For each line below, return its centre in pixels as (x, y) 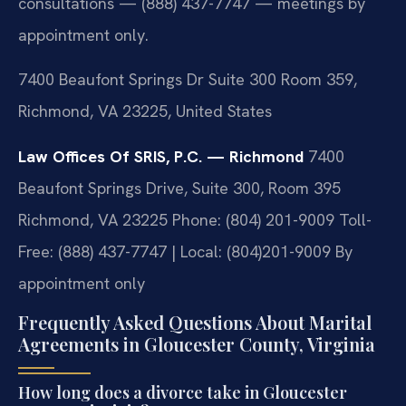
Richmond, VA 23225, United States (145, 111)
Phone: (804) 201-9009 (251, 219)
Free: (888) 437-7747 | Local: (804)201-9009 (174, 251)
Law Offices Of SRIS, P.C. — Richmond (161, 156)
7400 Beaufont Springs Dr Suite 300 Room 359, (188, 80)
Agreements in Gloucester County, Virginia (197, 344)
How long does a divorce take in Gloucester (183, 393)
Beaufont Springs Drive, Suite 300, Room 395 (179, 188)
